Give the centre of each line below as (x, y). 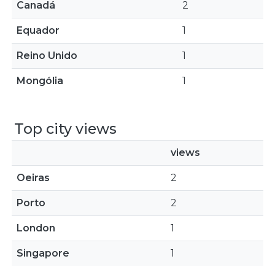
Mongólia (40, 81)
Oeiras (33, 178)
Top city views (65, 129)
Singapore (43, 253)
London (36, 228)
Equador (38, 30)
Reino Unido (47, 56)
